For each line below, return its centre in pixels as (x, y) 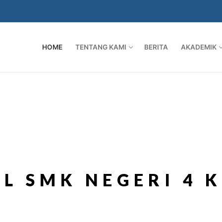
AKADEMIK (199, 47)
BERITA (156, 47)
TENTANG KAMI (101, 47)
